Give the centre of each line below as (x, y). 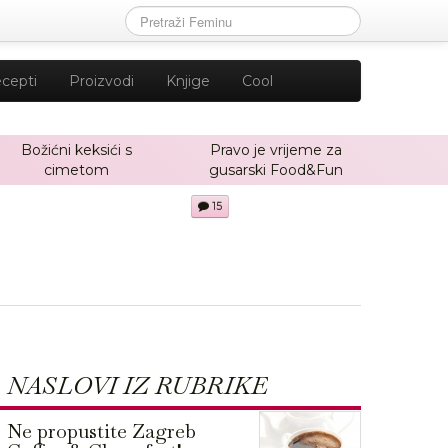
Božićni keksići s (76, 150)
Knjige (188, 81)
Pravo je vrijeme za (276, 150)
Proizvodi (101, 81)
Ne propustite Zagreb (101, 431)
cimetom (76, 170)
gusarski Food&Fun (276, 170)
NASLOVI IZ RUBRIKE (137, 385)
